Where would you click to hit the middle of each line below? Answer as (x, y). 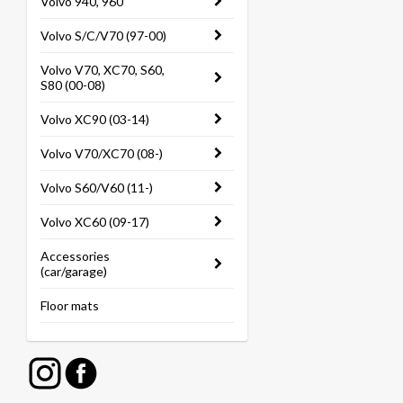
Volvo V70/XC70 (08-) (102, 153)
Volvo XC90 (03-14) (95, 119)
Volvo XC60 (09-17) (95, 222)
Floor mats (70, 305)
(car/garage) (74, 271)
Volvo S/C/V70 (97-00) (103, 36)
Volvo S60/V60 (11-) (97, 188)
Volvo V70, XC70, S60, (103, 70)
